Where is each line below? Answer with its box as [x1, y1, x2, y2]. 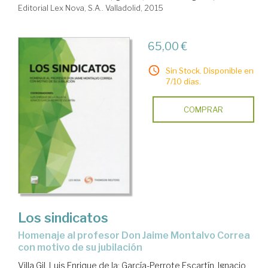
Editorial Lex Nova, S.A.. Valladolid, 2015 [18, 3, 163, 13]
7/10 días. [165, 77, 201, 87]
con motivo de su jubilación [18, 241, 142, 253]
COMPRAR [183, 105, 223, 115]
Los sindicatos [18, 209, 108, 226]
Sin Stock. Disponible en [165, 66, 254, 76]
